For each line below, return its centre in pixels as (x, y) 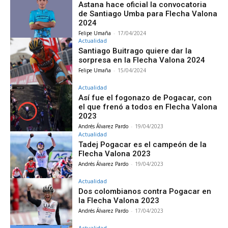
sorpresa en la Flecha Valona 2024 (142, 60)
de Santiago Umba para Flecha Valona (148, 13)
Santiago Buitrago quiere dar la (135, 51)
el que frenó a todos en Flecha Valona (148, 107)
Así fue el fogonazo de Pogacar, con (145, 98)
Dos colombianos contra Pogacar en (145, 191)
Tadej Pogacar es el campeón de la (143, 145)
